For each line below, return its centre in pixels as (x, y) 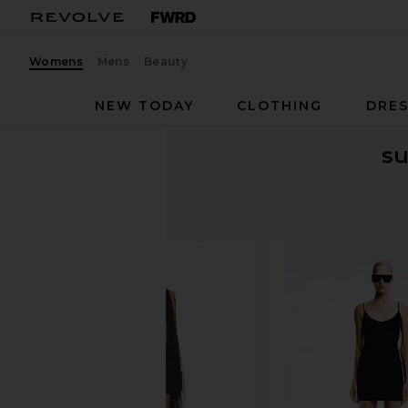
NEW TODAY (144, 106)
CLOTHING (280, 106)
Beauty (166, 61)
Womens (56, 61)
